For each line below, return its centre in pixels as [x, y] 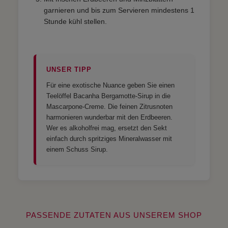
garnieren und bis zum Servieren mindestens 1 [119, 10]
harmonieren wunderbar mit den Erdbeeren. [109, 117]
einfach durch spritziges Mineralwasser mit [109, 138]
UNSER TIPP [69, 69]
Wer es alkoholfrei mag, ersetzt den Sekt [107, 128]
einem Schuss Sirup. [77, 149]
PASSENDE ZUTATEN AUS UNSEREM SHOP [114, 215]
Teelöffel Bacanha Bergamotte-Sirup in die [108, 96]
